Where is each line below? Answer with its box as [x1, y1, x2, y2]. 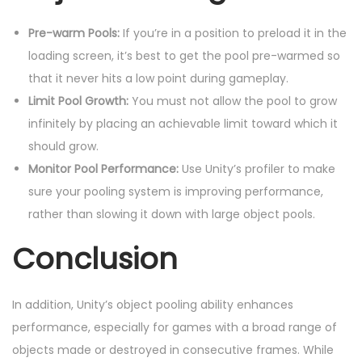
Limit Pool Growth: [28, 92, 128, 109]
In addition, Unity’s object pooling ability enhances [12, 296, 293, 313]
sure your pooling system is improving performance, [28, 183, 323, 200]
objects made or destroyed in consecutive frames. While [12, 341, 334, 358]
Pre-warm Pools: [28, 24, 120, 41]
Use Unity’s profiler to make [179, 160, 335, 177]
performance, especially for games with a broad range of [12, 318, 337, 335]
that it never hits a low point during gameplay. [28, 69, 288, 86]
